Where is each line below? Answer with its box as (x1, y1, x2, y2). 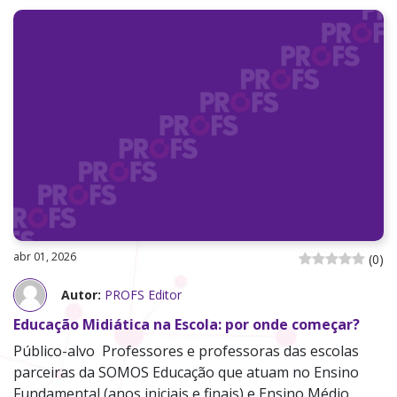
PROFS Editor (105, 286, 182, 304)
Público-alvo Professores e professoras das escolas (13, 340, 359, 361)
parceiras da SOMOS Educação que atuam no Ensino (13, 362, 359, 382)
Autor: (61, 286, 101, 304)
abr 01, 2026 (13, 248, 76, 264)
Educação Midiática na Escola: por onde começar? (13, 314, 360, 334)
